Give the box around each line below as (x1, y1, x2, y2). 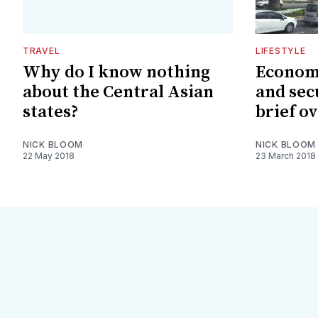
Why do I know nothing (23, 61, 210, 83)
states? (23, 101, 79, 123)
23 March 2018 (256, 150, 316, 161)
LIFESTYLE (256, 45, 306, 56)
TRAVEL (23, 45, 60, 56)
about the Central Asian (23, 81, 214, 103)
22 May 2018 (23, 150, 75, 161)
